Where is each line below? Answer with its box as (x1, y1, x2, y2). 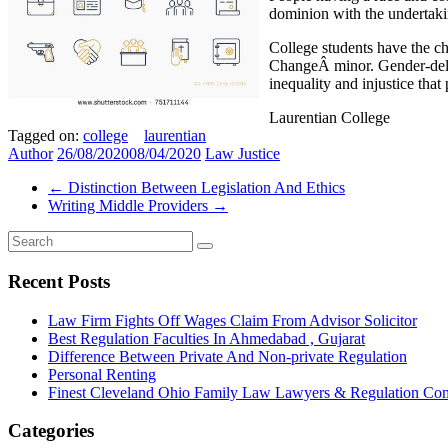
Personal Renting (48, 365, 156, 383)
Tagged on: (8, 127, 83, 145)
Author (8, 145, 53, 163)
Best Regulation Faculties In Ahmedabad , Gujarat (48, 329, 365, 347)
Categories (8, 420, 94, 442)
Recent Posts (8, 271, 110, 293)
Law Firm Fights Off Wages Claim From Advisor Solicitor (48, 311, 417, 329)
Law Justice (205, 145, 280, 163)
